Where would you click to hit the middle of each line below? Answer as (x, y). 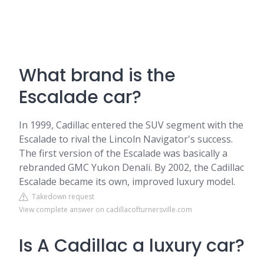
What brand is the (97, 75)
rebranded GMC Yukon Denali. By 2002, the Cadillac (131, 167)
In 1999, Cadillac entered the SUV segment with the (131, 125)
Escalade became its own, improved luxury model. (127, 181)
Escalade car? (80, 97)
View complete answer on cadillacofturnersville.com (105, 209)
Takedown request (61, 197)
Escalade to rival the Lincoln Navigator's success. (126, 139)
